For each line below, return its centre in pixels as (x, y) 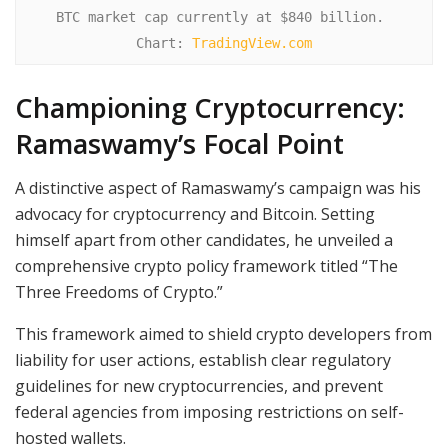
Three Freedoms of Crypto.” (119, 292)
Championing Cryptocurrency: (210, 107)
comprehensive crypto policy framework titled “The (206, 266)
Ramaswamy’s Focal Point (179, 143)
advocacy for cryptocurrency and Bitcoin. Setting (195, 214)
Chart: (164, 43)
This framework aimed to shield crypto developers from (223, 334)
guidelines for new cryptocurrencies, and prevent (199, 386)
